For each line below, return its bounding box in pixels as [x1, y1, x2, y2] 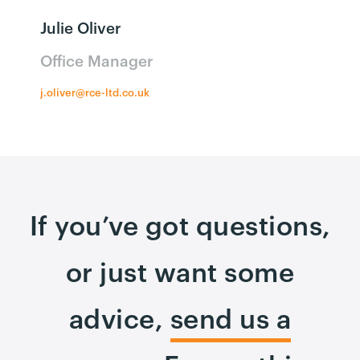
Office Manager [40, 54, 153, 69]
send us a [170, 307, 292, 333]
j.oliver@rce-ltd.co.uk [40, 88, 149, 98]
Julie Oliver [40, 21, 121, 36]
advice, [68, 307, 170, 333]
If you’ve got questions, [29, 214, 331, 240]
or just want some [65, 260, 295, 287]
